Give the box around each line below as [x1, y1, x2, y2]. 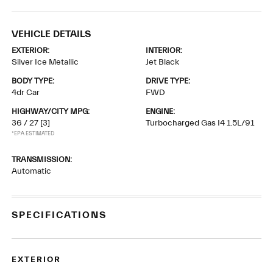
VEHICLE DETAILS [12, 29, 91, 40]
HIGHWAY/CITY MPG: [12, 107, 90, 116]
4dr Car [12, 88, 40, 97]
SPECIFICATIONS [12, 210, 107, 221]
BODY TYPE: [12, 76, 55, 85]
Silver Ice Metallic [12, 57, 79, 67]
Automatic [12, 166, 52, 176]
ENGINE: [146, 107, 175, 116]
